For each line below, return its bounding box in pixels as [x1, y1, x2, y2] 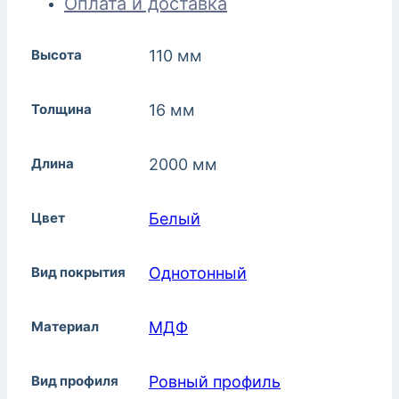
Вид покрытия [31, 264, 126, 281]
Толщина [31, 101, 92, 118]
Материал [31, 318, 99, 336]
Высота [31, 46, 82, 64]
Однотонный [149, 264, 247, 283]
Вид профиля [31, 372, 118, 390]
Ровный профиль [149, 372, 281, 392]
